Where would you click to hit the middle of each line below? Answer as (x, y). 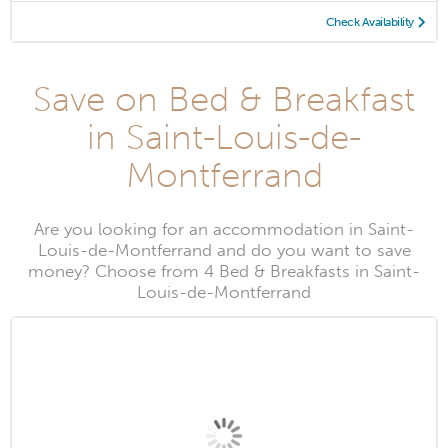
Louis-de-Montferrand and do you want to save (224, 251)
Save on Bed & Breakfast (224, 99)
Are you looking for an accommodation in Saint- (224, 230)
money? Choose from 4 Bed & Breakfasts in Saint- (224, 272)
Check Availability (369, 22)
